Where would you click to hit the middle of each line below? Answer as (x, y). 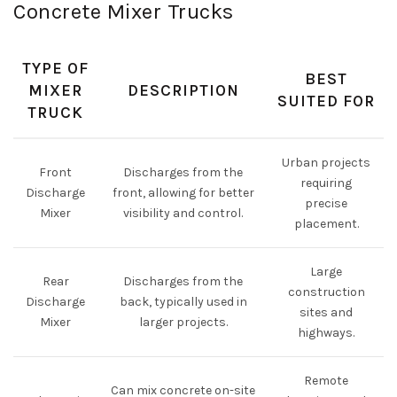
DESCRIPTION (183, 90)
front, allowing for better (183, 193)
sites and (326, 312)
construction (326, 292)
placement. (326, 224)
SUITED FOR (326, 101)
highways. (326, 333)
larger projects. (183, 322)
